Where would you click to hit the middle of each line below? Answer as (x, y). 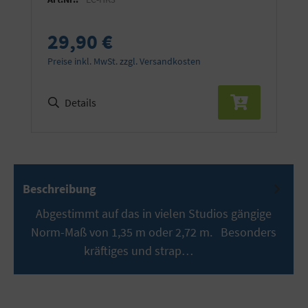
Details (80, 103)
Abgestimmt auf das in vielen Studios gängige (154, 213)
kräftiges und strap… (140, 250)
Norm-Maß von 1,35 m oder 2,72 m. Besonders (154, 232)
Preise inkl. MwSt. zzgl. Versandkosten (124, 62)
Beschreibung (59, 188)
